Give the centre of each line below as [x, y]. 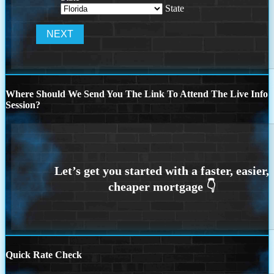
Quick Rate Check [44, 254]
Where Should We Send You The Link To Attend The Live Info [137, 94]
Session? [23, 105]
